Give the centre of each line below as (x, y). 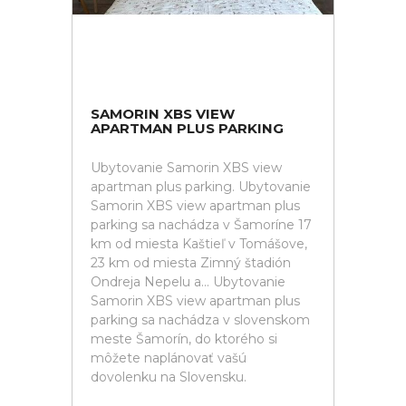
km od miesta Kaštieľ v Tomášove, (199, 244)
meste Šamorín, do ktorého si (184, 339)
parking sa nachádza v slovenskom (200, 320)
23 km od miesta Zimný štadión (191, 263)
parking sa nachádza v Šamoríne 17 (201, 225)
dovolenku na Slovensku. (169, 377)
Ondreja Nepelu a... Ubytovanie (188, 282)
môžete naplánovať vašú (169, 358)
